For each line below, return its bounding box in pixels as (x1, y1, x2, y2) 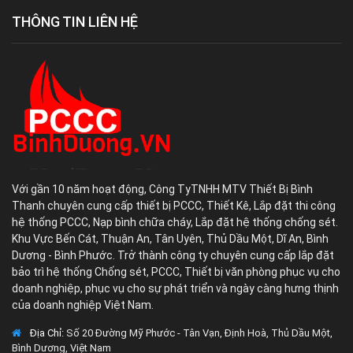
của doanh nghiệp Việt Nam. (12, 299, 154, 311)
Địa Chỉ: (28, 327, 64, 339)
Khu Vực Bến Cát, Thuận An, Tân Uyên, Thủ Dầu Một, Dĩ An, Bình (12, 232, 329, 245)
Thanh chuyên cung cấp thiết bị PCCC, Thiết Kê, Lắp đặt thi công (12, 199, 336, 212)
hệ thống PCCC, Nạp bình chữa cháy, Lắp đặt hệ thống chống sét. (12, 216, 338, 229)
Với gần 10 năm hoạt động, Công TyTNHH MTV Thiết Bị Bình (12, 183, 313, 195)
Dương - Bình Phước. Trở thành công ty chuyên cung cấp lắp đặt (12, 249, 334, 262)
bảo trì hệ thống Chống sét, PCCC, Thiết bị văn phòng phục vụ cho (12, 266, 340, 278)
